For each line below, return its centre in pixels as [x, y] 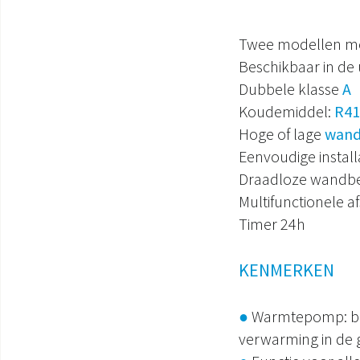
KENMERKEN [286, 270]
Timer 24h [272, 224]
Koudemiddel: [286, 112]
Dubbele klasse [290, 89]
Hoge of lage [282, 134]
